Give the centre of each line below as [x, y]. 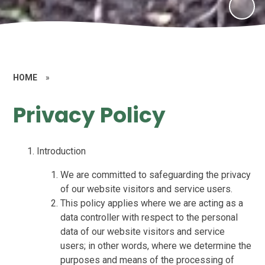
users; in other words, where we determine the [156, 245]
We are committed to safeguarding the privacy [156, 174]
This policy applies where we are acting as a [152, 203]
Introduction [62, 151]
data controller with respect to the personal [149, 217]
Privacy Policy [90, 115]
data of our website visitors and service [143, 231]
